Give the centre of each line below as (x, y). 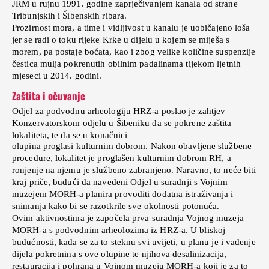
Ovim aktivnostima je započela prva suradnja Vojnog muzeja (128, 218)
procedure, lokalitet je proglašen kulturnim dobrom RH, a (122, 158)
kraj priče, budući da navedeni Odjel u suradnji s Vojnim (120, 182)
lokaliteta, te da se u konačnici (70, 135)
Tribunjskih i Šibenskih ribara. (70, 15)
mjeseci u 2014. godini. (57, 75)
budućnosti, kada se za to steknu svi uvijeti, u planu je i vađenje (134, 242)
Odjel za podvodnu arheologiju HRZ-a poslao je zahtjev (119, 111)
